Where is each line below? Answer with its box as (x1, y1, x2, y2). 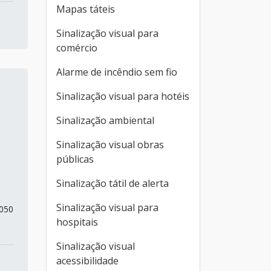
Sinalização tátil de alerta (56, 177, 169, 190)
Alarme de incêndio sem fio (56, 65, 177, 79)
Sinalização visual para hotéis (56, 90, 189, 103)
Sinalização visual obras (56, 138, 164, 151)
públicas (56, 152, 94, 166)
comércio (56, 41, 97, 54)
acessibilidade (56, 254, 119, 267)
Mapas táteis (56, 2, 115, 16)
